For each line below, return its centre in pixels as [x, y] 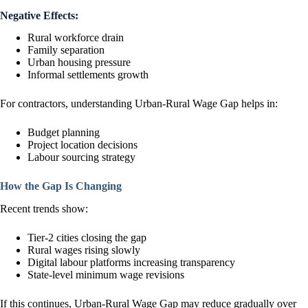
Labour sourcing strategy [81, 157]
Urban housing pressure [79, 63]
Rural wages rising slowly [84, 250]
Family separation [66, 50]
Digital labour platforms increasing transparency [131, 263]
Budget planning [64, 133]
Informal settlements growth [88, 75]
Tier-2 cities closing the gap [87, 238]
